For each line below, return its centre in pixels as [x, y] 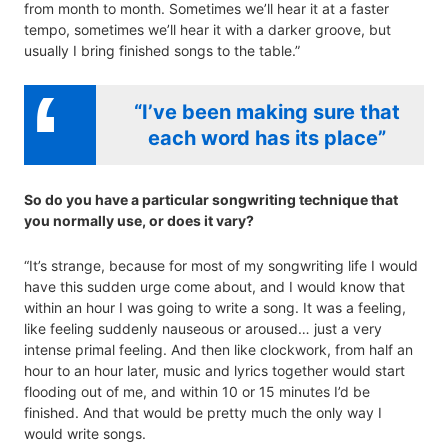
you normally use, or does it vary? [139, 221]
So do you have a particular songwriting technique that [211, 200]
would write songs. [85, 434]
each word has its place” [266, 138]
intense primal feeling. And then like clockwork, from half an [218, 350]
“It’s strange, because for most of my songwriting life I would [221, 266]
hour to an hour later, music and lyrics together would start [214, 371]
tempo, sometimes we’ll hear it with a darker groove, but [207, 30]
